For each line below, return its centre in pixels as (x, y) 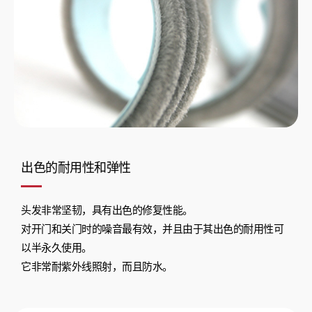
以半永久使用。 (56, 248)
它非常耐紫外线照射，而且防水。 (97, 267)
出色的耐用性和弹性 (76, 168)
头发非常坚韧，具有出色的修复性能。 (107, 211)
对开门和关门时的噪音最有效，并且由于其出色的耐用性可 (152, 229)
